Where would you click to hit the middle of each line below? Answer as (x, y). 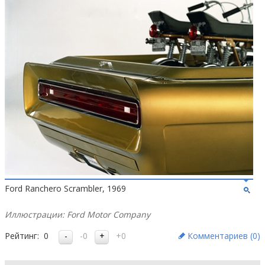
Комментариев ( (220, 236)
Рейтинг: (22, 236)
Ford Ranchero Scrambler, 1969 (65, 188)
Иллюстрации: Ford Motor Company (77, 214)
